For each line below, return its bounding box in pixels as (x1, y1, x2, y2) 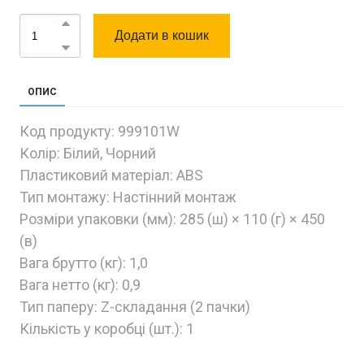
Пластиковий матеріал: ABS (19, 167, 203, 184)
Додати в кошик (115, 26, 209, 45)
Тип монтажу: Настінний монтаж (19, 188, 236, 206)
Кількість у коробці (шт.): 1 (19, 320, 194, 338)
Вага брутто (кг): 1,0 (19, 254, 148, 272)
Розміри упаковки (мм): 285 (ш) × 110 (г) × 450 (19, 210, 325, 228)
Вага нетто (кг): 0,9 (19, 276, 141, 294)
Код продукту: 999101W (19, 123, 180, 141)
